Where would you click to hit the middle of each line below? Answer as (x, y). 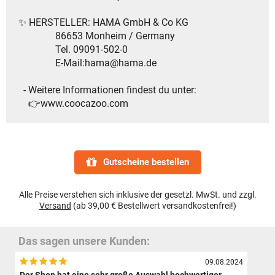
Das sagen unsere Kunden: (84, 241)
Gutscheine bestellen (146, 162)
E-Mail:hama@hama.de (87, 63)
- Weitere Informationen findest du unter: (107, 90)
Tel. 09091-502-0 (73, 50)
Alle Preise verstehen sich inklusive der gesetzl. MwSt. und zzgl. (137, 195)
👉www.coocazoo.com (73, 104)
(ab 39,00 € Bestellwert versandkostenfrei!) (153, 206)
